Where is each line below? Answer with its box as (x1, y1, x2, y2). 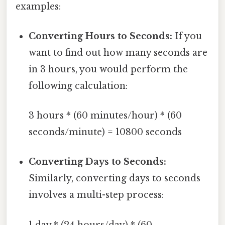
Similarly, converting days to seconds (29, 173, 201, 184)
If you (172, 30, 202, 42)
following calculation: (29, 80, 128, 91)
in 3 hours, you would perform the (29, 63, 188, 75)
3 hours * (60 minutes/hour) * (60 (29, 110, 182, 122)
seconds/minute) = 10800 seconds (29, 127, 182, 138)
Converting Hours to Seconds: (29, 30, 173, 42)
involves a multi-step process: (29, 189, 164, 201)
